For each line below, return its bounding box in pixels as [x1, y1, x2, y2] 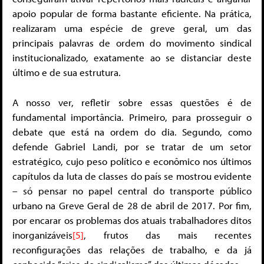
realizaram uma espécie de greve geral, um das [12, 22, 252, 35]
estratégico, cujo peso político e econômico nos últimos [12, 154, 252, 167]
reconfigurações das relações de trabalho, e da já [12, 243, 252, 256]
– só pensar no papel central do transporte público [12, 184, 252, 197]
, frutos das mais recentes [84, 228, 252, 241]
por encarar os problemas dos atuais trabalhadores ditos [12, 213, 252, 226]
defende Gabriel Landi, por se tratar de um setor [12, 140, 252, 153]
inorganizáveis [12, 228, 72, 241]
